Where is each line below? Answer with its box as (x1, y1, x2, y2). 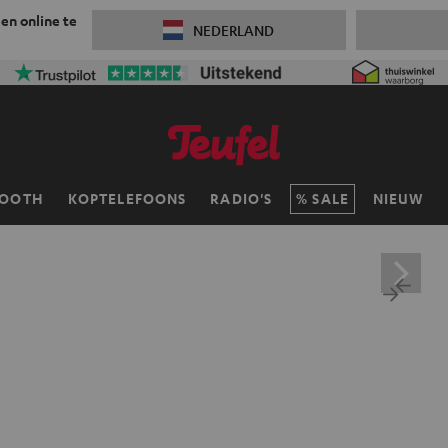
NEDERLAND (193, 21, 275, 39)
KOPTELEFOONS (67, 189, 187, 208)
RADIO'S (210, 189, 273, 208)
